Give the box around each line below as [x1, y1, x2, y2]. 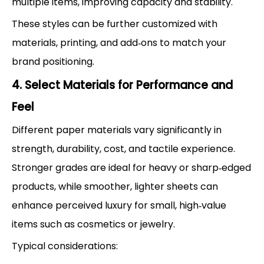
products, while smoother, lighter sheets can [12, 179, 218, 193]
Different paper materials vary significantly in [12, 123, 222, 137]
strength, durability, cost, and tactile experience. [12, 141, 235, 156]
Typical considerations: [12, 239, 118, 253]
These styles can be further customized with [12, 16, 217, 31]
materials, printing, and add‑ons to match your [12, 35, 226, 49]
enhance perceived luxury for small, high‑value [12, 198, 226, 212]
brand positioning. [12, 54, 94, 68]
